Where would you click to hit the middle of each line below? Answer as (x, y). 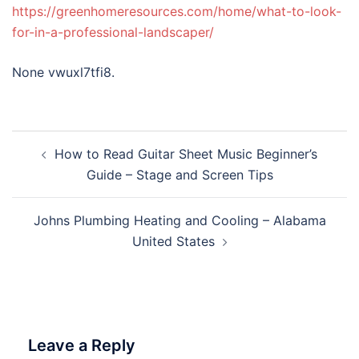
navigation (61, 163)
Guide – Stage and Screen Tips (179, 175)
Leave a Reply (82, 345)
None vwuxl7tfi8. (63, 72)
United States (173, 241)
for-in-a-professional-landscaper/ (113, 32)
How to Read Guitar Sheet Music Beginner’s (186, 154)
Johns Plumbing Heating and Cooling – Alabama (179, 220)
